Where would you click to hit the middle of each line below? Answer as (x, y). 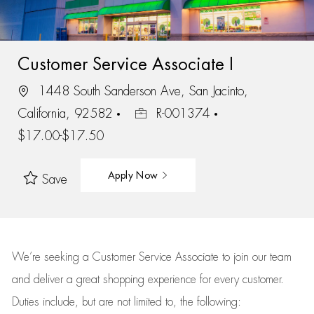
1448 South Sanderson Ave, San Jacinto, (141, 91)
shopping (125, 280)
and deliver (39, 280)
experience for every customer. (216, 280)
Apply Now (134, 175)
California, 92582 (67, 113)
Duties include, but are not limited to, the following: (126, 302)
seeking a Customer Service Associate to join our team (166, 257)
